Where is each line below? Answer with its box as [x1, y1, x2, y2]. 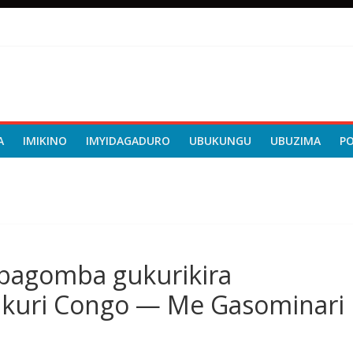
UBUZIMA [270, 133, 321, 148]
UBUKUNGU [189, 133, 251, 148]
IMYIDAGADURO [86, 133, 170, 148]
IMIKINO [23, 133, 67, 148]
